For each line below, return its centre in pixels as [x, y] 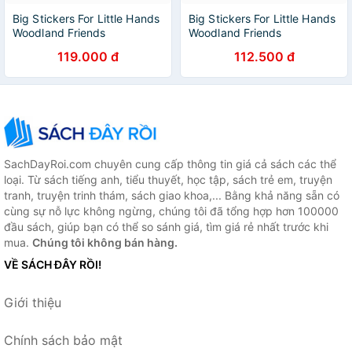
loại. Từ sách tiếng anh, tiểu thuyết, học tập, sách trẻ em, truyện [168, 180]
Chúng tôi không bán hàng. [105, 243]
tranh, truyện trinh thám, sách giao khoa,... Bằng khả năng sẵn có [172, 196]
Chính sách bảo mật [63, 341]
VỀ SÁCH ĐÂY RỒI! [53, 265]
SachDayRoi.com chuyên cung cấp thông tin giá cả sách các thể [170, 164]
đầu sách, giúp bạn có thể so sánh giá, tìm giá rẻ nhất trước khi [166, 227]
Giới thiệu [33, 303]
